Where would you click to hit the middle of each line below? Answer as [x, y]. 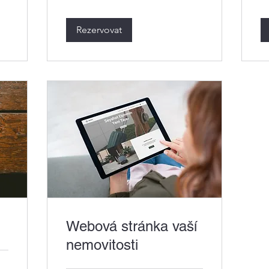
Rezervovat [99, 30]
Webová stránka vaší [131, 226]
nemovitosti [102, 244]
